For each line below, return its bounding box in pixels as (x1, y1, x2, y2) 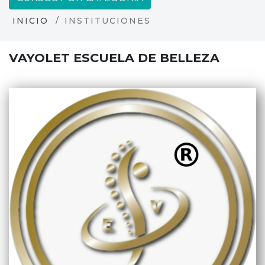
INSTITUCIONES (64, 15, 151, 26)
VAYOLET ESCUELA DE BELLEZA (9, 50, 219, 65)
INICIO (12, 15, 49, 26)
